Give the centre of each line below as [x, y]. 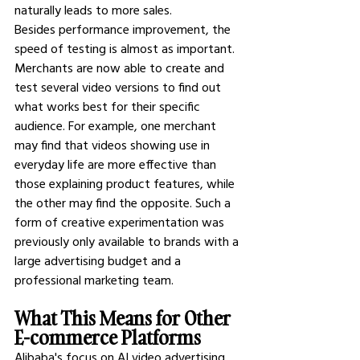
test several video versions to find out [119, 87]
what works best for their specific [109, 106]
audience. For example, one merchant [117, 125]
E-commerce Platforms [108, 337]
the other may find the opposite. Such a [124, 202]
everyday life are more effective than [117, 164]
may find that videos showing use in [114, 145]
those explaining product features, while [126, 183]
